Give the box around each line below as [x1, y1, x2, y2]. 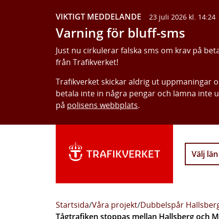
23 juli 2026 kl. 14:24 [149, 12, 216, 22]
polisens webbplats [67, 100, 138, 110]
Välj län [192, 149, 218, 159]
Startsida [56, 199, 89, 210]
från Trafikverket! [56, 57, 118, 67]
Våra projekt [92, 199, 137, 210]
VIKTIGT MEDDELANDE [56, 11, 141, 22]
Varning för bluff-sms [56, 24, 185, 42]
